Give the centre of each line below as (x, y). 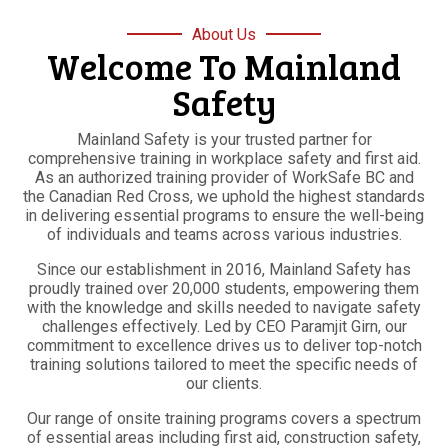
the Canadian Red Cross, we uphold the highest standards (224, 196)
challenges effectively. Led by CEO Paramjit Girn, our (224, 326)
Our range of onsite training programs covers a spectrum (224, 418)
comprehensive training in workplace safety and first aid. (224, 158)
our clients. (224, 383)
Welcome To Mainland (224, 65)
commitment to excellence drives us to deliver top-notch (224, 345)
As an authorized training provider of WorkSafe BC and (224, 177)
